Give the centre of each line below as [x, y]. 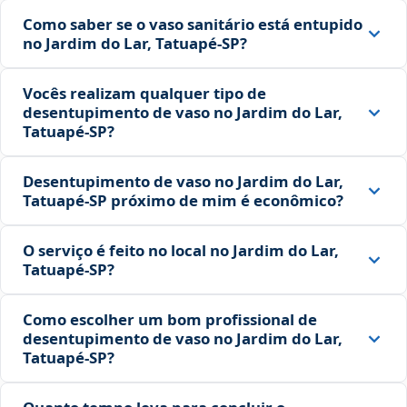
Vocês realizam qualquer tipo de [144, 94]
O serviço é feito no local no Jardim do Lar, [181, 251]
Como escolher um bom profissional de [170, 320]
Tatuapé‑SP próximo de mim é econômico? [183, 201]
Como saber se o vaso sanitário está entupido [193, 25]
